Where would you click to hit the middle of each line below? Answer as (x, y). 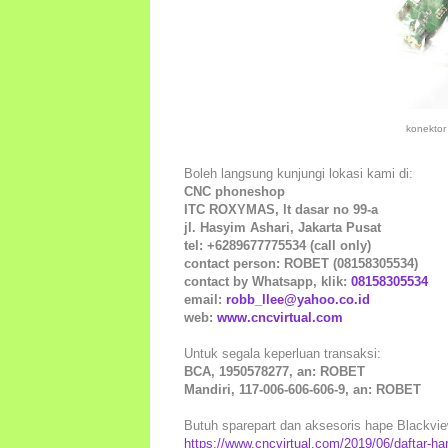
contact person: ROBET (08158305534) (301, 263)
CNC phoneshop (234, 191)
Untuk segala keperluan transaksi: (282, 353)
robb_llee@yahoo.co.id (298, 299)
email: (205, 299)
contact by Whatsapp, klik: (267, 281)
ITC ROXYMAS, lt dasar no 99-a (281, 209)
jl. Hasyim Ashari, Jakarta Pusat (282, 227)
